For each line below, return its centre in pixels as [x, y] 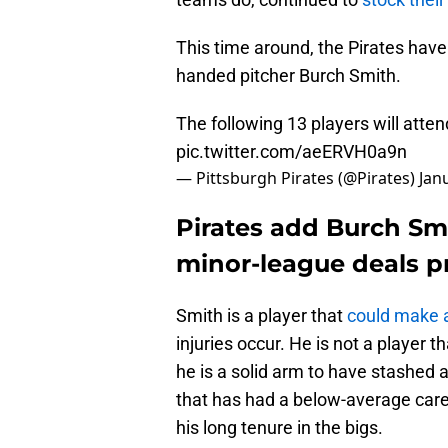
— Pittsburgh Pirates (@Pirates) [297, 178]
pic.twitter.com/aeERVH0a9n [291, 152]
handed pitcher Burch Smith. [288, 76]
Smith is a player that [261, 316]
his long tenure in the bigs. [279, 428]
